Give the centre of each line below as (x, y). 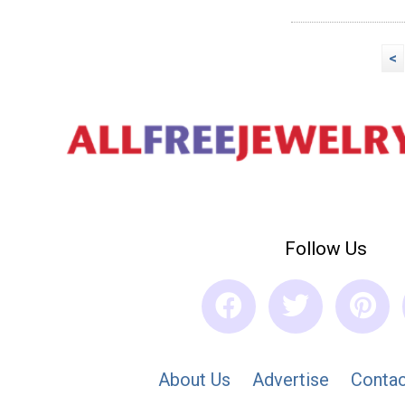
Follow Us (325, 248)
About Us (194, 379)
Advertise (291, 379)
